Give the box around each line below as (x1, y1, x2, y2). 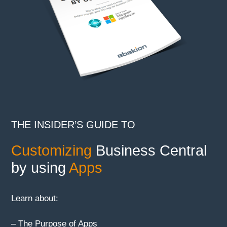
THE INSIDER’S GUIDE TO (11, 119, 136, 130)
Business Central (92, 142, 207, 159)
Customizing (11, 142, 92, 159)
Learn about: (11, 194, 59, 204)
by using (11, 160, 69, 176)
